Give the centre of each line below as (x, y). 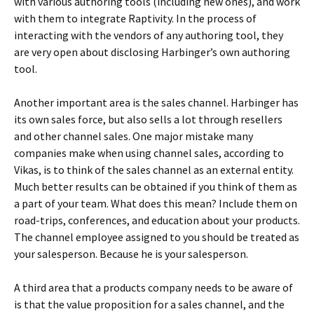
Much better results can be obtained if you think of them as (156, 186)
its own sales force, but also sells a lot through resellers (148, 119)
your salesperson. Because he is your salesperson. (131, 254)
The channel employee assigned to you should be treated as (157, 237)
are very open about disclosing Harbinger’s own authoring (152, 52)
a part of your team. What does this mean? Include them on (156, 203)
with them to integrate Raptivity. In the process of (135, 18)
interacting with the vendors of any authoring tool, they (149, 35)
